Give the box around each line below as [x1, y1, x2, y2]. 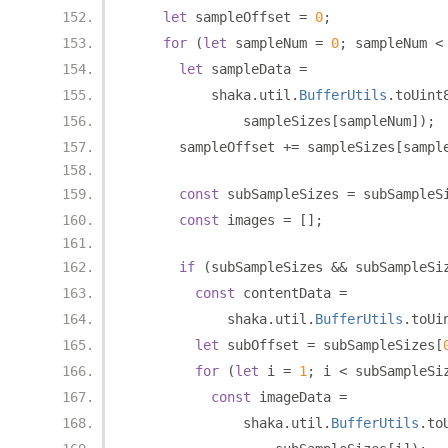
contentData [235, 285, 339, 301]
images [219, 212, 283, 228]
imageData [251, 389, 339, 405]
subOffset [219, 337, 307, 353]
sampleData [203, 61, 299, 77]
